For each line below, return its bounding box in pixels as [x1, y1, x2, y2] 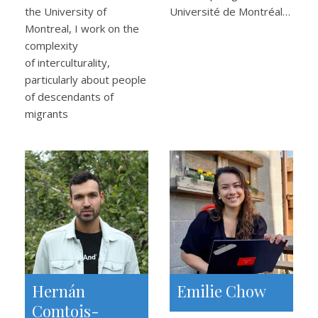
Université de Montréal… [170, 4, 290, 18]
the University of [25, 4, 106, 18]
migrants [25, 106, 68, 121]
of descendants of [25, 89, 114, 104]
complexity [25, 38, 78, 53]
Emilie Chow [177, 280, 266, 302]
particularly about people [25, 72, 146, 87]
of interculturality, [25, 55, 110, 70]
